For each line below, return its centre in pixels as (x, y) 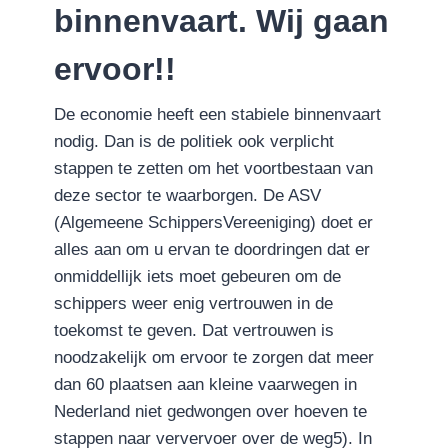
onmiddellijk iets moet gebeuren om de (197, 277)
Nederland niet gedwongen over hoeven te (210, 412)
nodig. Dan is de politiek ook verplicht (194, 142)
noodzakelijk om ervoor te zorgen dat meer (214, 358)
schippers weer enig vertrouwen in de (193, 304)
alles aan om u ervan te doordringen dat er (212, 250)
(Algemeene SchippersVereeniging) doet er (213, 223)
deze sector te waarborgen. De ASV (187, 196)
